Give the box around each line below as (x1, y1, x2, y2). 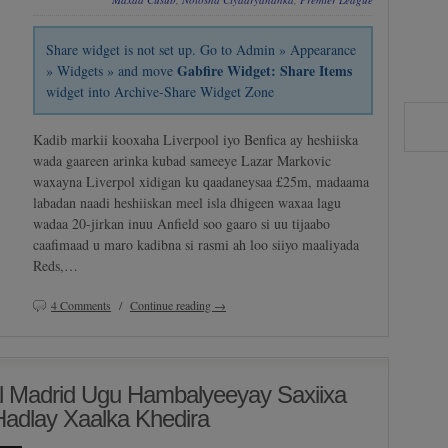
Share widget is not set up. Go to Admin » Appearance (46, 40, 357, 60)
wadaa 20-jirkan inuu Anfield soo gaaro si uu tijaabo (33, 214, 330, 234)
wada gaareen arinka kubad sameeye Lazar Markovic (33, 151, 331, 171)
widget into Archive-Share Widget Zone (46, 82, 275, 102)
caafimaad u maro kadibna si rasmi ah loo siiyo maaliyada (33, 235, 359, 255)
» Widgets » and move (46, 61, 178, 81)
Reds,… (33, 256, 78, 276)
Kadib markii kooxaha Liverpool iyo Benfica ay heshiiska (33, 130, 358, 150)
